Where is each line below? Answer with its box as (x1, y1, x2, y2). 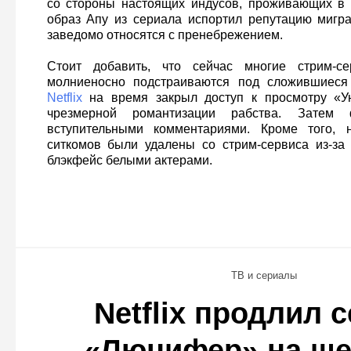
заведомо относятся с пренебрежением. (46, 28, 283, 42)
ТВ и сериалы (231, 270, 297, 281)
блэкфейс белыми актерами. (46, 154, 212, 167)
